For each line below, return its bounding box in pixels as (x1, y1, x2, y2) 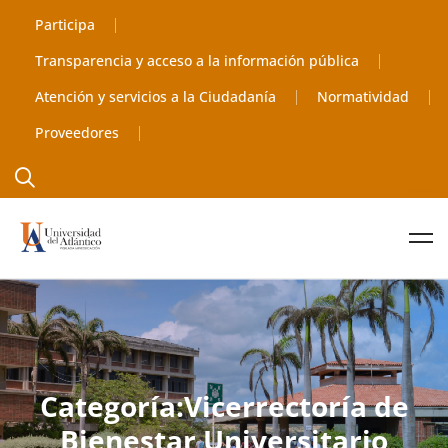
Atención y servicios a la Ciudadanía (35, 87, 276, 106)
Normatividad (317, 87, 409, 106)
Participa (35, 15, 95, 34)
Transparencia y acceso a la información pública (35, 51, 359, 70)
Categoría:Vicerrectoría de (39, 387, 409, 425)
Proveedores (35, 123, 119, 142)
